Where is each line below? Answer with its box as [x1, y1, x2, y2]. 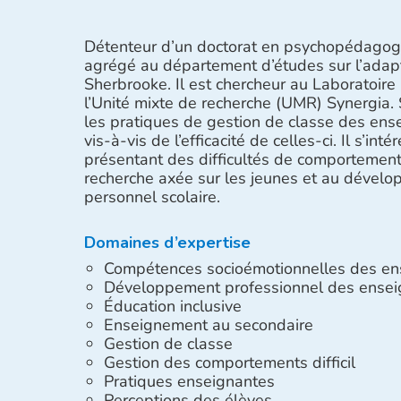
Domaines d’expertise [83, 232, 251, 253]
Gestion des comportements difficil [103, 352, 355, 373]
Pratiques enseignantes [103, 371, 275, 392]
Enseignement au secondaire [103, 314, 313, 336]
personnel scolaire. [83, 186, 220, 208]
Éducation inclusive [103, 295, 242, 317]
